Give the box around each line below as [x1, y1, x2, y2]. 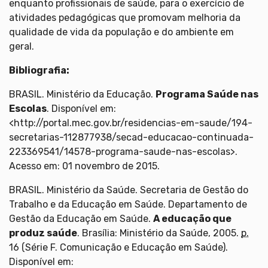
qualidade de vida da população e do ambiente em [9, 26, 234, 38]
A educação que [153, 212, 232, 224]
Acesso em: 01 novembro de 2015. [9, 160, 160, 172]
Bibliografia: [9, 64, 69, 76]
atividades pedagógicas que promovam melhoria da [9, 11, 240, 23]
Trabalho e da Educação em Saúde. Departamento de [9, 198, 247, 210]
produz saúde [9, 227, 77, 239]
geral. [9, 40, 34, 52]
